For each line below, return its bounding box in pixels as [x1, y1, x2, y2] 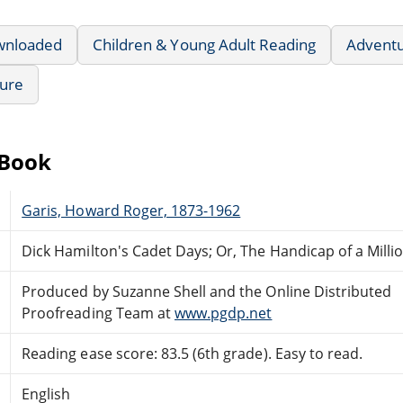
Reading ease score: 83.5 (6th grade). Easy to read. [22, 343, 363, 363]
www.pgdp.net [174, 302, 273, 323]
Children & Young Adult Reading [93, 33, 317, 55]
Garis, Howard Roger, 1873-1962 [22, 200, 241, 220]
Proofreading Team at [22, 302, 175, 323]
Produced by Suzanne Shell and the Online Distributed [22, 281, 392, 301]
